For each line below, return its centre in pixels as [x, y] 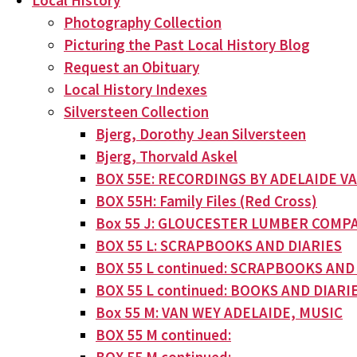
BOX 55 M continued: [163, 335]
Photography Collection [143, 22]
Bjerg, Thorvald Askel [167, 156]
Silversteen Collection [136, 112]
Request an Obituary [131, 67]
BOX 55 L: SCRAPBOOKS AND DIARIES [219, 245]
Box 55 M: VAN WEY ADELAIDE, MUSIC [219, 312]
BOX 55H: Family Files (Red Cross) [206, 201]
